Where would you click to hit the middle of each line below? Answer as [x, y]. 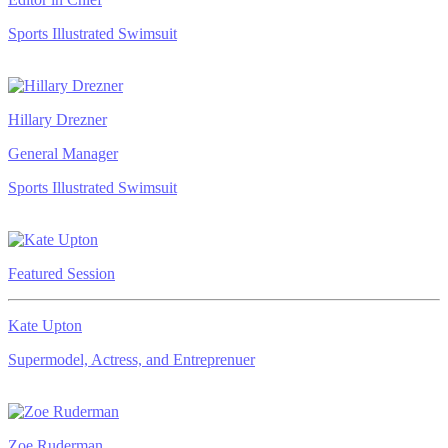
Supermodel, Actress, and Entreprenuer [131, 359]
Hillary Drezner [57, 119]
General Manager [63, 153]
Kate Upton [45, 325]
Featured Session [61, 273]
